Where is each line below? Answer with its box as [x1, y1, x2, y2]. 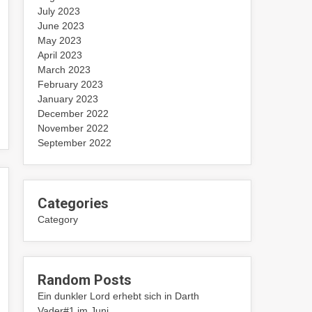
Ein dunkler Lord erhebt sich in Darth [38, 290, 200, 302]
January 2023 [38, 93, 99, 104]
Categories [38, 195, 109, 212]
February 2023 [38, 79, 104, 90]
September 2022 [38, 137, 112, 148]
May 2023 [38, 35, 82, 46]
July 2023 [38, 6, 81, 17]
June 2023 [38, 20, 85, 31]
